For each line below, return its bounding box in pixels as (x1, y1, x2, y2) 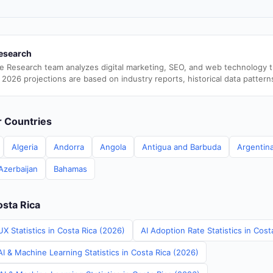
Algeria (12, 142, 38, 152)
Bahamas (54, 164, 87, 174)
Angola (100, 142, 126, 152)
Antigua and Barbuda (142, 142, 221, 152)
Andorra (54, 142, 84, 152)
